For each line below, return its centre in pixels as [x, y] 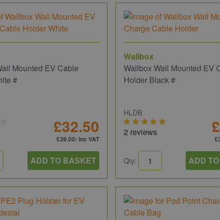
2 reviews [140, 132]
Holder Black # [149, 80]
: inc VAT [87, 139]
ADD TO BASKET [63, 160]
